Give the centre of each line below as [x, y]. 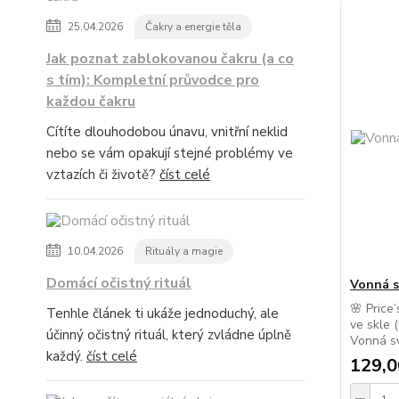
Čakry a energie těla [193, 27]
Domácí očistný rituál [119, 283]
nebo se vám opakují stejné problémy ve [170, 153]
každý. [66, 356]
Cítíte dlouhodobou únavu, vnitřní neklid [167, 132]
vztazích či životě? [103, 175]
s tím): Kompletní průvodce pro [153, 80]
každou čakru [91, 102]
